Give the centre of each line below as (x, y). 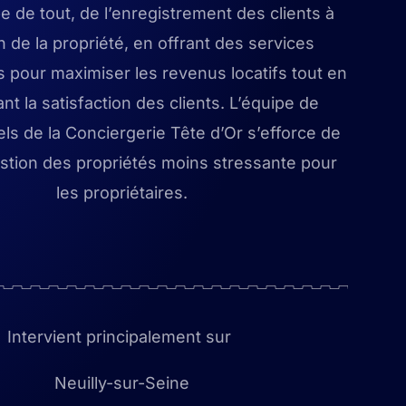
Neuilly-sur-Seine (121, 383)
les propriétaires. (121, 193)
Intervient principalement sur (121, 337)
